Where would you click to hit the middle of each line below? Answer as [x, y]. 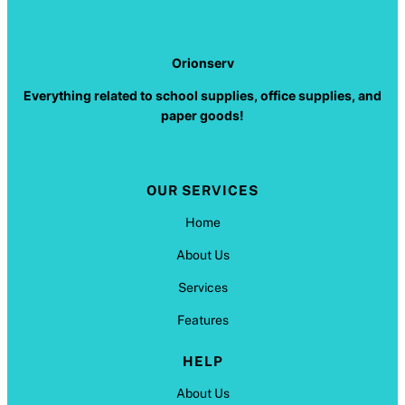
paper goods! [202, 115]
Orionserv [202, 62]
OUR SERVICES [202, 190]
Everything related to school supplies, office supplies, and [202, 95]
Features [202, 320]
